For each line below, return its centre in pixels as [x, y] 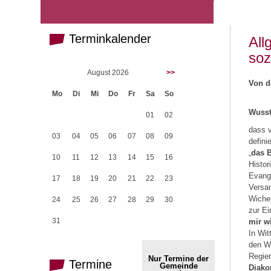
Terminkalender [108, 39]
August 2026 [109, 73]
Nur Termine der [178, 259]
